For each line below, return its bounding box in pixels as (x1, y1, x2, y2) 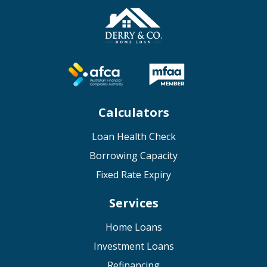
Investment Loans (93, 240, 174, 253)
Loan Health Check (91, 130, 176, 143)
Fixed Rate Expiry (96, 168, 171, 181)
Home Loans (105, 221, 162, 234)
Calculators (98, 104, 169, 120)
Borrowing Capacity (89, 149, 178, 162)
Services (108, 195, 159, 211)
